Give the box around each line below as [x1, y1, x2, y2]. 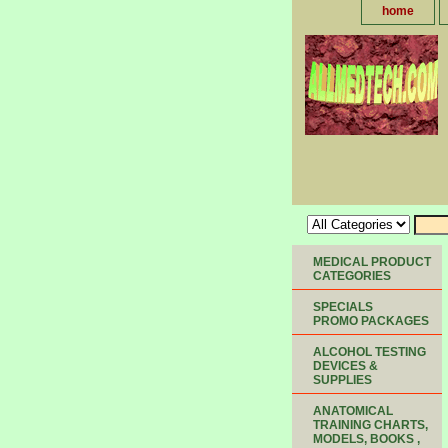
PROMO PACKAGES [313, 314, 429, 328]
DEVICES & [313, 359, 378, 373]
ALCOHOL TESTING [313, 345, 426, 359]
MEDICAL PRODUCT [313, 255, 431, 269]
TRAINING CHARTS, [313, 418, 428, 432]
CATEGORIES [313, 269, 391, 283]
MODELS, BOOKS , [313, 432, 420, 446]
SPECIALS [313, 300, 373, 314]
